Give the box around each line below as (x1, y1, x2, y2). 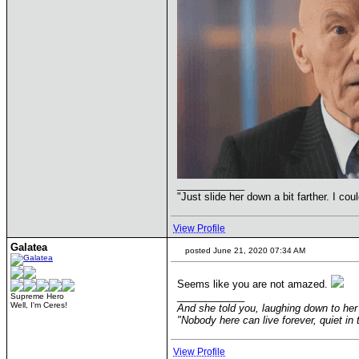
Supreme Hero (10, 292, 64, 301)
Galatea (10, 241, 47, 253)
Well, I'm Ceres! (10, 301, 67, 309)
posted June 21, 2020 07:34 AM (183, 246, 305, 255)
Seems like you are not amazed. (177, 278, 331, 290)
